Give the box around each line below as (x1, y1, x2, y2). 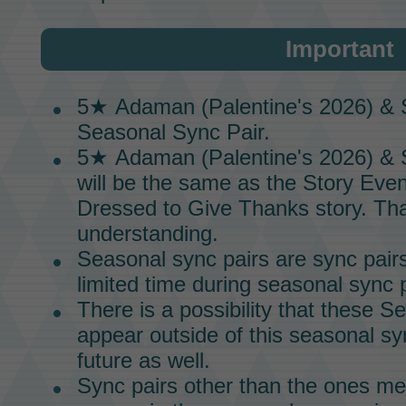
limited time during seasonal (76, 272, 349, 297)
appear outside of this (76, 323, 289, 348)
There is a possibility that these (76, 297, 380, 323)
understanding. (76, 221, 218, 246)
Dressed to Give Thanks (76, 196, 309, 221)
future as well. (76, 348, 210, 373)
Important (285, 35, 394, 63)
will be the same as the (76, 170, 303, 196)
